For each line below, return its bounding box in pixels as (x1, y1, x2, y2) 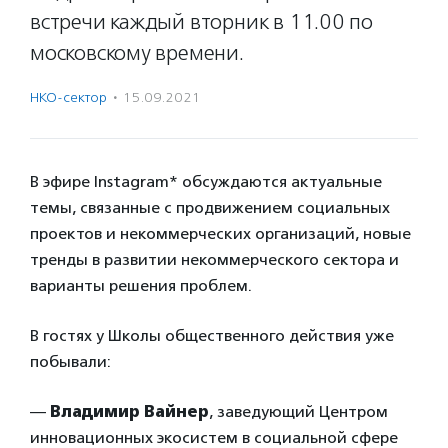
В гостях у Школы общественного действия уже (30, 326, 394, 345)
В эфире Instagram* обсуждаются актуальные (30, 172, 382, 191)
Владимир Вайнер (50, 402, 209, 421)
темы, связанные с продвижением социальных (30, 198, 390, 217)
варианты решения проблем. (30, 276, 252, 295)
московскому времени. (30, 40, 244, 66)
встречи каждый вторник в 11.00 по (30, 9, 374, 35)
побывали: (30, 352, 111, 371)
